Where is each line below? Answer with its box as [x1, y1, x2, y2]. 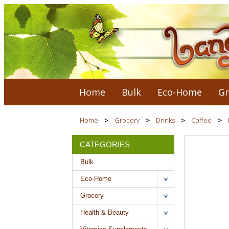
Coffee [191, 116, 212, 125]
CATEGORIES [79, 140, 130, 149]
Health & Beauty [80, 209, 129, 216]
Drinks [155, 116, 175, 125]
